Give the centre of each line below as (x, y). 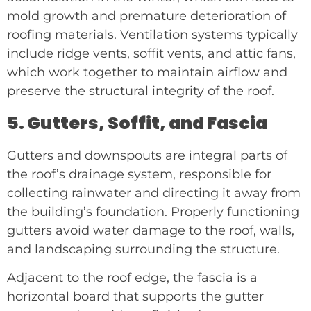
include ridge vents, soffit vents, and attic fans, (151, 54)
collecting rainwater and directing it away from (154, 193)
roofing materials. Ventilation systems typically (152, 35)
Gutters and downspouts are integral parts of (147, 155)
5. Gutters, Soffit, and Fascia (137, 123)
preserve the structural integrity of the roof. (141, 91)
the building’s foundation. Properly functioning (153, 211)
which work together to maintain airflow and (147, 73)
